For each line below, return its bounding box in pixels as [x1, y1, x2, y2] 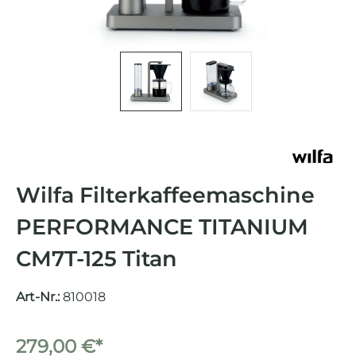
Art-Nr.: [16, 289, 63, 305]
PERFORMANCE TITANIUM [16, 214, 308, 241]
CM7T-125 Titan [16, 246, 177, 273]
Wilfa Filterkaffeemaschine [16, 182, 315, 209]
